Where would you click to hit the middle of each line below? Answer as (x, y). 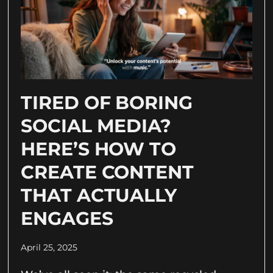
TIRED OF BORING (107, 103)
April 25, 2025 (49, 248)
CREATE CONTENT (107, 172)
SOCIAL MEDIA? (96, 126)
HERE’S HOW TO (98, 149)
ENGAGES (67, 219)
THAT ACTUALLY (99, 196)
